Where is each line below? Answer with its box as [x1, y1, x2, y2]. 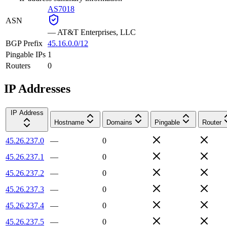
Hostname [54, 118, 84, 126]
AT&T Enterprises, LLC [57, 27, 136, 36]
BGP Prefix [6, 39, 43, 48]
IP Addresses [4, 82, 70, 95]
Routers [6, 61, 30, 70]
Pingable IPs [6, 50, 46, 59]
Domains [106, 118, 132, 126]
